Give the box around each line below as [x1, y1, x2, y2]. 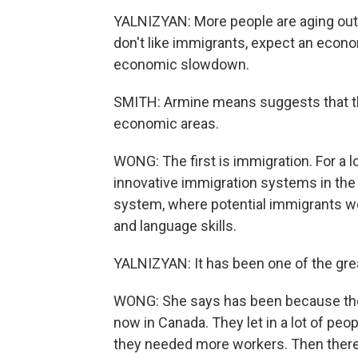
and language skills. [113, 217, 237, 234]
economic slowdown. [113, 56, 249, 73]
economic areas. [113, 115, 219, 132]
